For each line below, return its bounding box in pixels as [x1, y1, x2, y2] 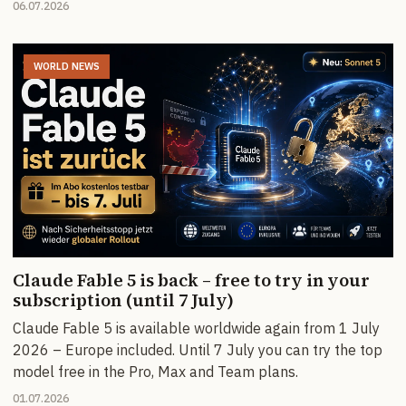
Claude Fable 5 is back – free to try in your [13, 268, 370, 293]
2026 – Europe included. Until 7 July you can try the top [13, 341, 382, 360]
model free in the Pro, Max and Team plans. [13, 362, 298, 382]
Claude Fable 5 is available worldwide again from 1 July [13, 319, 380, 338]
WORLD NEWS [34, 59, 100, 72]
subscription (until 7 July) [13, 288, 234, 313]
